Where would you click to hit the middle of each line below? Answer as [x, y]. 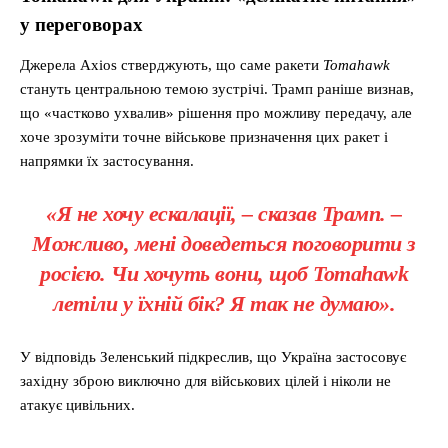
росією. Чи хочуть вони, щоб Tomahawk [224, 274]
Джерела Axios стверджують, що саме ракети [171, 65]
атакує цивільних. [77, 405]
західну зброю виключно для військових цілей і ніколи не [205, 381]
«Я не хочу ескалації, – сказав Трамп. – [224, 214]
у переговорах [81, 25]
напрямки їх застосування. [107, 161]
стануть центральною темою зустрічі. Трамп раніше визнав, [217, 89]
